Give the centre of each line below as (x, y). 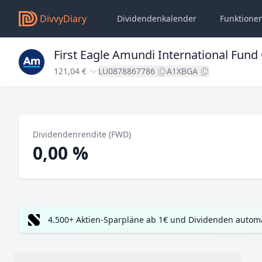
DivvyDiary (63, 19)
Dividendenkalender (157, 18)
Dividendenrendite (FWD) (82, 134)
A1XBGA (182, 71)
